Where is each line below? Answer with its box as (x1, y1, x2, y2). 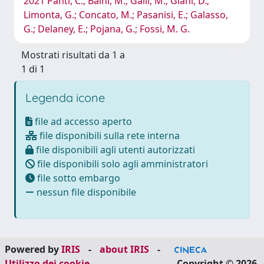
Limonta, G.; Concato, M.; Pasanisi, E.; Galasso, (24, 8, 228, 21)
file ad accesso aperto (32, 115, 132, 128)
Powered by (5, 243, 61, 256)
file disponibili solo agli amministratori (35, 157, 208, 170)
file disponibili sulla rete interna (37, 129, 180, 142)
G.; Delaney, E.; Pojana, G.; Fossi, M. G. (24, 22, 190, 35)
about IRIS (100, 243, 149, 256)
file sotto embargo (35, 171, 120, 184)
